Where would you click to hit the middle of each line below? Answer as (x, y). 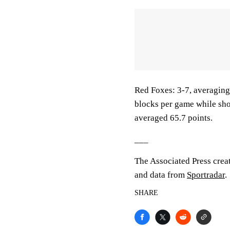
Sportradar (206, 175)
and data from (161, 175)
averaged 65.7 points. (174, 118)
